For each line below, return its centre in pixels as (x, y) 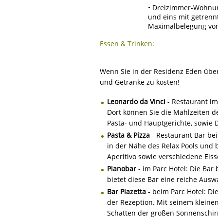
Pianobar (122, 168)
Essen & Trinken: (127, 43)
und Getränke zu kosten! (140, 82)
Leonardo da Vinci (136, 101)
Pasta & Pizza (128, 135)
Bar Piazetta (127, 191)
